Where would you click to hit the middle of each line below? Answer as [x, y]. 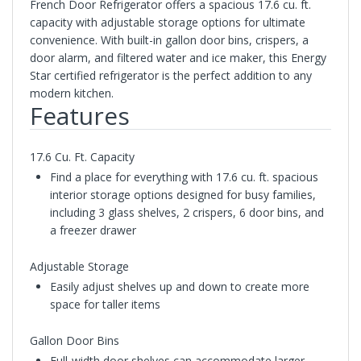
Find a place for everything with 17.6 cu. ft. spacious [184, 176]
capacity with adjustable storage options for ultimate [167, 22]
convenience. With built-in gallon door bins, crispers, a [169, 39]
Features [79, 115]
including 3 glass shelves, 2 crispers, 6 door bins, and [187, 212]
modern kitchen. [71, 93]
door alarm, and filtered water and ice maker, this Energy [178, 57]
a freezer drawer [93, 230]
